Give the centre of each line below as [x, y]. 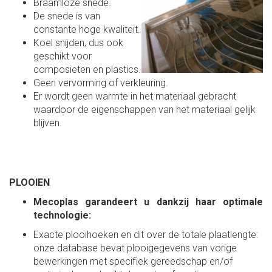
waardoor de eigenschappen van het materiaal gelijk [144, 109]
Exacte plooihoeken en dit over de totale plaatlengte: [146, 234]
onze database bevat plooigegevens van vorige [135, 248]
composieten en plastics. [87, 69]
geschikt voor [63, 56]
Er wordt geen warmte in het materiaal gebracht [135, 96]
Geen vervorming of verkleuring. [101, 83]
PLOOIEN [29, 182]
